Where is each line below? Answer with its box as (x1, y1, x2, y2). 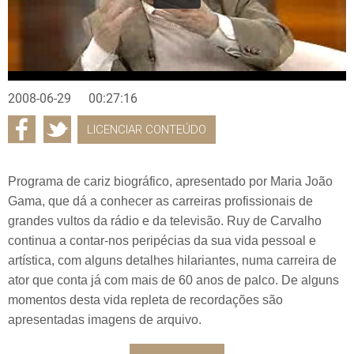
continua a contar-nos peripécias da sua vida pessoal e (8, 233, 316, 247)
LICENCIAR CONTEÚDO (87, 122, 206, 137)
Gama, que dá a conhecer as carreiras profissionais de (8, 194, 313, 208)
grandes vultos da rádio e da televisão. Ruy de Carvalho (8, 213, 322, 228)
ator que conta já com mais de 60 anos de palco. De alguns (8, 273, 339, 287)
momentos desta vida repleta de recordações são (8, 292, 283, 307)
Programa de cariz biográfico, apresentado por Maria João (8, 174, 333, 188)
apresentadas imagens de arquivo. (8, 312, 201, 326)
